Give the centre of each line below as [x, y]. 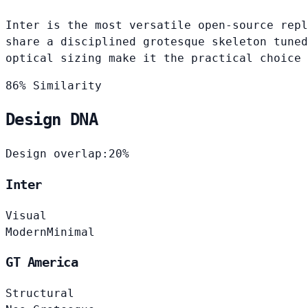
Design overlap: [57, 154]
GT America [42, 263]
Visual [26, 215]
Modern [26, 232]
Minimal [71, 232]
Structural [40, 294]
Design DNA [52, 120]
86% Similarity [54, 85]
